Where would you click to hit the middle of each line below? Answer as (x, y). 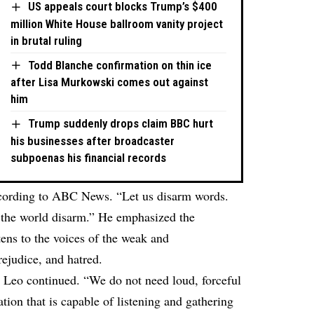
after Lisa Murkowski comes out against (110, 82)
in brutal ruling (47, 40)
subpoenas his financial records (89, 157)
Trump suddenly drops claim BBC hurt (121, 124)
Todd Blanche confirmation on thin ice (120, 65)
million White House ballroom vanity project (117, 23)
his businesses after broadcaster (93, 141)
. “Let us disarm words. (169, 196)
